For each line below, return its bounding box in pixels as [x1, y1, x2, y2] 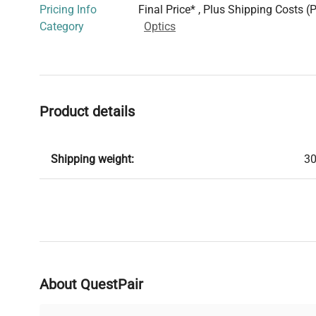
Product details [39, 103, 135, 121]
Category [39, 20, 84, 34]
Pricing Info [39, 3, 97, 17]
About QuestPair [39, 276, 143, 293]
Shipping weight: [51, 152, 134, 166]
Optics [144, 20, 176, 34]
